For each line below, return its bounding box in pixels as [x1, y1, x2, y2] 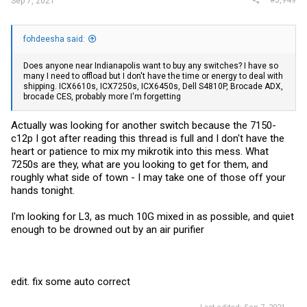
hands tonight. [11, 184, 75, 197]
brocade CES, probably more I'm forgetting [23, 92, 181, 102]
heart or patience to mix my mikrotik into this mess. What [11, 145, 269, 158]
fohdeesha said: [23, 34, 85, 45]
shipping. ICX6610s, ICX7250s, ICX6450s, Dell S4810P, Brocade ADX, [23, 82, 283, 92]
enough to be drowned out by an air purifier [11, 223, 204, 236]
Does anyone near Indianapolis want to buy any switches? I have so [23, 61, 278, 71]
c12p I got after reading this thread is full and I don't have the [11, 132, 284, 145]
